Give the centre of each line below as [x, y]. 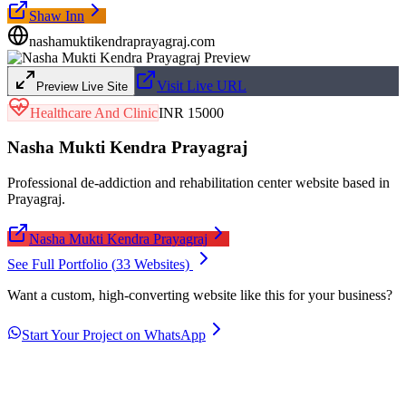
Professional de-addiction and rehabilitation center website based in [198, 183]
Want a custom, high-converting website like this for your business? [200, 295]
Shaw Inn [57, 15]
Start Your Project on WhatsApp [114, 335]
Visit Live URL [202, 85]
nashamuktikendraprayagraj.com [122, 41]
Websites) [162, 264]
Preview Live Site [82, 86]
